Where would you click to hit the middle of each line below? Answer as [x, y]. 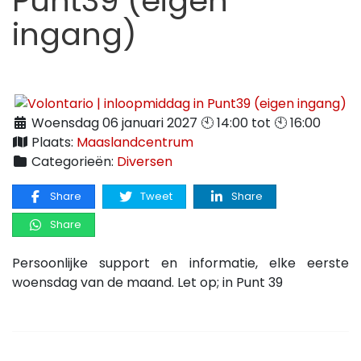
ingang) [75, 34]
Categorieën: [73, 161]
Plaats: [52, 142]
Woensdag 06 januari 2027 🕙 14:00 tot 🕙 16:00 [174, 122]
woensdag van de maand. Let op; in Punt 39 [147, 282]
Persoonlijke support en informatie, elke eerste [180, 263]
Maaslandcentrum [135, 142]
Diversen [145, 161]
